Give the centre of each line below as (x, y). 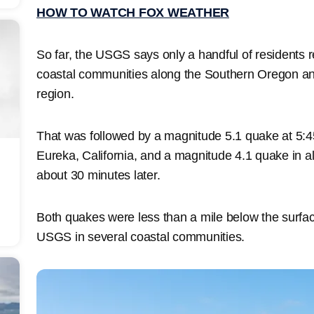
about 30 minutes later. (98, 175)
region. (55, 94)
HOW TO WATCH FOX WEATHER (133, 12)
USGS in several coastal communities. (141, 237)
